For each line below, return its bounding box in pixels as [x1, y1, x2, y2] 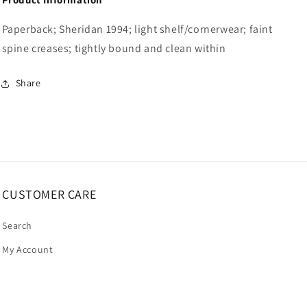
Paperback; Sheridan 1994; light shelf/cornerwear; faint [1, 21, 273, 36]
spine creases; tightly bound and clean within [1, 40, 226, 56]
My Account [2, 243, 53, 256]
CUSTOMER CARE [2, 186, 97, 202]
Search [2, 219, 32, 232]
